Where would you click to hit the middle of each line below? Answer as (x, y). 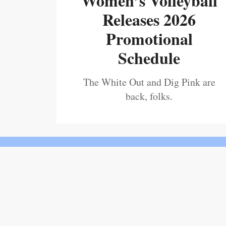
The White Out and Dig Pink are (149, 82)
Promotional (149, 39)
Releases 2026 (149, 19)
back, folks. (149, 96)
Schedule (149, 58)
